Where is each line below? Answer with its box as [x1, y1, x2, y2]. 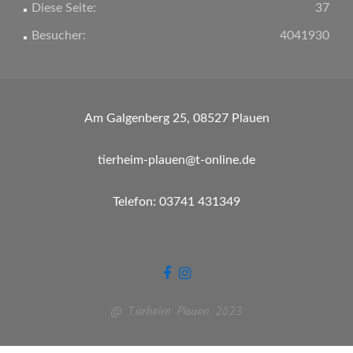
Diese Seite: [32, 2, 96, 14]
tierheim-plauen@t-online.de [98, 154, 255, 166]
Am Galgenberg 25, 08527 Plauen [84, 112, 269, 124]
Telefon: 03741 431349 [113, 195, 240, 208]
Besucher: [32, 29, 86, 42]
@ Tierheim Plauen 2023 [110, 302, 243, 321]
